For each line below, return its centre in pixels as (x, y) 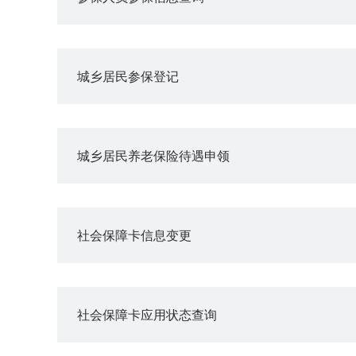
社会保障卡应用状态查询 (147, 314)
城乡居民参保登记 (128, 76)
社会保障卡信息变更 (134, 235)
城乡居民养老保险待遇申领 (153, 155)
